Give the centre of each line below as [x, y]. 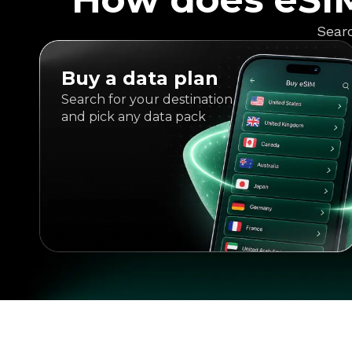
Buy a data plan [139, 78]
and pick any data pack [133, 117]
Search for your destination [147, 99]
